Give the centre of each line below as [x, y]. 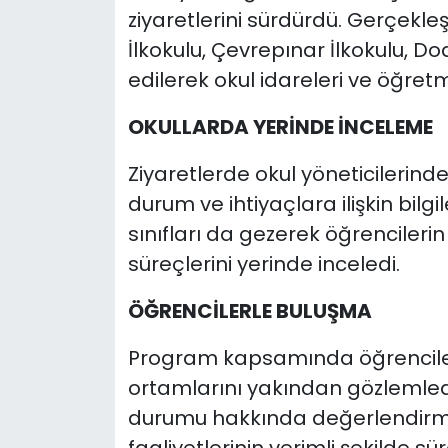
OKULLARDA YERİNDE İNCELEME [280, 127]
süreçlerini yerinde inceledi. [263, 264]
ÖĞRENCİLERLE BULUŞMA [249, 311]
